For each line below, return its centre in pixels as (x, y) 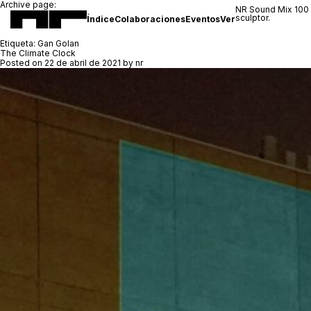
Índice (101, 19)
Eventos (203, 19)
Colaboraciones (150, 19)
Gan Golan (58, 43)
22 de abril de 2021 (83, 63)
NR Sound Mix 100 (272, 9)
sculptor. (253, 18)
